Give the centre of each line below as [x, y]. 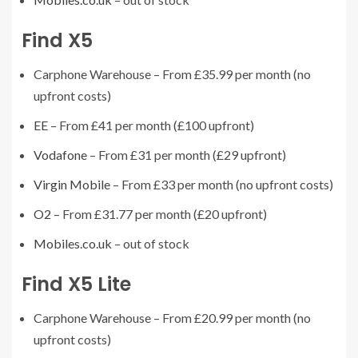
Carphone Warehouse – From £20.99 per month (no [172, 318]
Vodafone [60, 155]
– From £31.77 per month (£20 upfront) [159, 214]
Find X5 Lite [76, 284]
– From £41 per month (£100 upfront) [151, 125]
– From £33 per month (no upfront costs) [222, 184]
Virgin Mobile [72, 184]
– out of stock [151, 243]
